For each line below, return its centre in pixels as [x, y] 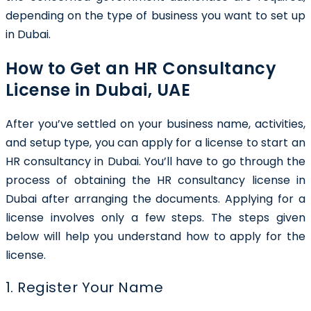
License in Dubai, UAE [98, 90]
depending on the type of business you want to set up [155, 15]
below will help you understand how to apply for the [155, 236]
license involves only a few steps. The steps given [155, 217]
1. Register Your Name [85, 287]
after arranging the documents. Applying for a [174, 199]
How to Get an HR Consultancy [141, 68]
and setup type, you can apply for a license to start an [155, 142]
